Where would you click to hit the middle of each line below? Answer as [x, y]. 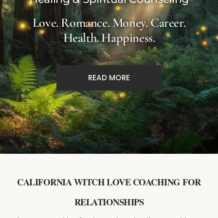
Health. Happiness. [109, 38]
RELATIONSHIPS [109, 202]
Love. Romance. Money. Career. [109, 23]
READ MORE [109, 78]
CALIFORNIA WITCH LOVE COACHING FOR [109, 182]
